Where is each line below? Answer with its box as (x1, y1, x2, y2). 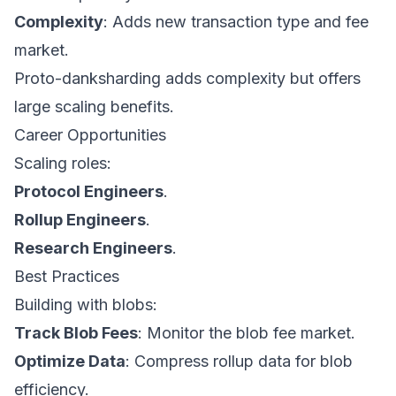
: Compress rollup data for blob (126, 352, 353, 370)
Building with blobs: (14, 295, 157, 314)
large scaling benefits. (14, 97, 174, 116)
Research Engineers (14, 239, 172, 257)
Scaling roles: (14, 154, 111, 172)
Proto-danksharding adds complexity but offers (14, 69, 361, 88)
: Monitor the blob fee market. (138, 324, 355, 342)
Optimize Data (14, 352, 126, 370)
